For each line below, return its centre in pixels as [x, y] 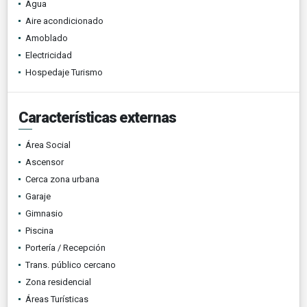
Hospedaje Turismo [64, 72]
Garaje [38, 196]
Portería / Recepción [65, 247]
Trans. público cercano [71, 265]
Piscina [39, 230]
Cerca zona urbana [62, 179]
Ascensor [45, 162]
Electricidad [49, 55]
